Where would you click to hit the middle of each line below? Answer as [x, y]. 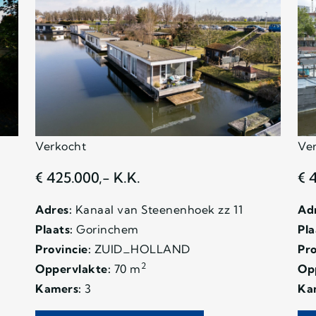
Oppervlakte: [73, 268]
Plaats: [54, 229]
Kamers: [59, 288]
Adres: [54, 209]
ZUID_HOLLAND [141, 249]
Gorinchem [106, 229]
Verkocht [61, 146]
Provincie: [63, 249]
